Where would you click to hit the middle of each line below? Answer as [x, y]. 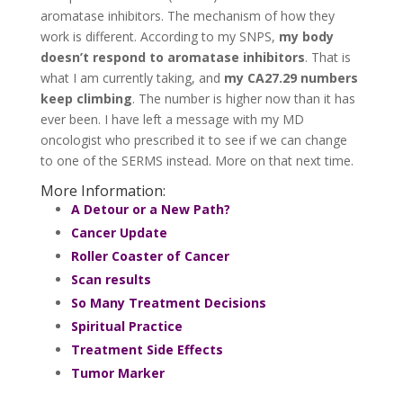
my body [306, 36]
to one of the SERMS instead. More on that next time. [197, 160]
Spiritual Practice [126, 326]
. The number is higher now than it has [243, 98]
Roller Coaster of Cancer [150, 255]
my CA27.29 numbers [291, 77]
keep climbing [86, 98]
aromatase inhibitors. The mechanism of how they [187, 15]
